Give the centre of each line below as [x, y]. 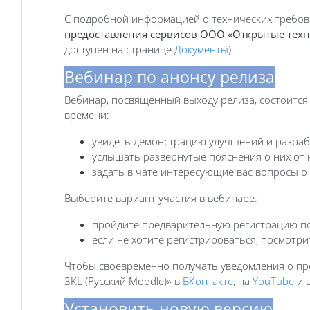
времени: [87, 115]
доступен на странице [119, 49]
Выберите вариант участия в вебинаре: [161, 198]
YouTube [273, 281]
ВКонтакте [208, 281]
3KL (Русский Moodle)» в [124, 281]
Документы [201, 49]
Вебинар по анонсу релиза [170, 77]
